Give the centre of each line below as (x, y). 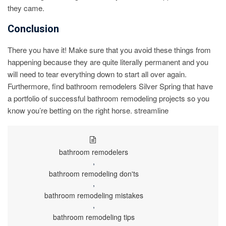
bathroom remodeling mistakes (94, 195)
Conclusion (33, 29)
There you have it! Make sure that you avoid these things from (109, 49)
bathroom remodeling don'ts (94, 173)
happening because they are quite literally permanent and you (108, 62)
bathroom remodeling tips (94, 217)
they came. (26, 8)
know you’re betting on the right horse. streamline (88, 110)
